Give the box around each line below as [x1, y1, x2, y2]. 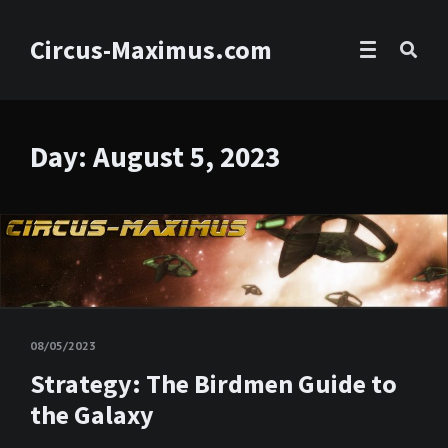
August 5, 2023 [93, 138, 280, 175]
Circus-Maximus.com [30, 33, 272, 66]
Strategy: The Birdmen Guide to [30, 367, 397, 401]
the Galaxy [30, 398, 154, 432]
